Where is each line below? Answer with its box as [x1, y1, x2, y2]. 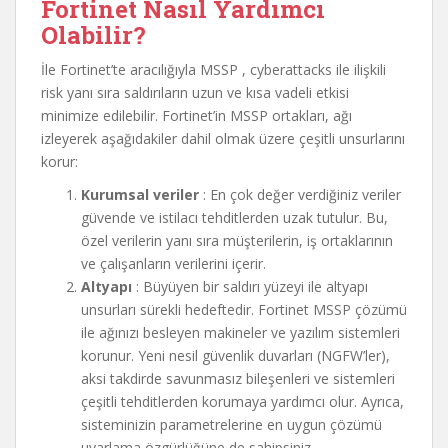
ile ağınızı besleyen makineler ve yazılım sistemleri [81, 323, 400, 342]
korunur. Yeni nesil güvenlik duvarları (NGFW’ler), [81, 346, 390, 365]
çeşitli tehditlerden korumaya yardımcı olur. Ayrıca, [81, 392, 404, 411]
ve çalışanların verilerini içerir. [81, 254, 266, 273]
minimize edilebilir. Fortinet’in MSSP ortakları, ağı [41, 106, 352, 125]
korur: [41, 152, 78, 171]
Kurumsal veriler [81, 185, 199, 204]
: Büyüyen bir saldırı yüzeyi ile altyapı [132, 277, 368, 296]
